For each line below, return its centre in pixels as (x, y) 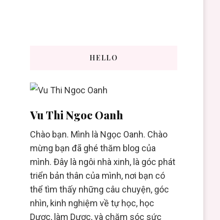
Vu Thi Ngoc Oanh (76, 115)
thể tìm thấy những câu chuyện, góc (99, 190)
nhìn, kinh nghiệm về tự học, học (92, 203)
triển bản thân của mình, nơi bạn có (97, 176)
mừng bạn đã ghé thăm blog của (93, 148)
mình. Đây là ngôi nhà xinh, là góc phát (102, 162)
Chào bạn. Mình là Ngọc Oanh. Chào (98, 135)
